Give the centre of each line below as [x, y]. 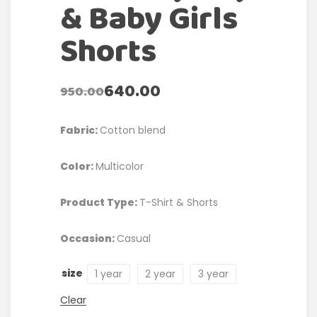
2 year [160, 274]
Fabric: [80, 131]
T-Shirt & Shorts [179, 203]
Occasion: [88, 239]
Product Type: [100, 203]
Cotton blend [133, 131]
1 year [109, 274]
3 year [213, 274]
